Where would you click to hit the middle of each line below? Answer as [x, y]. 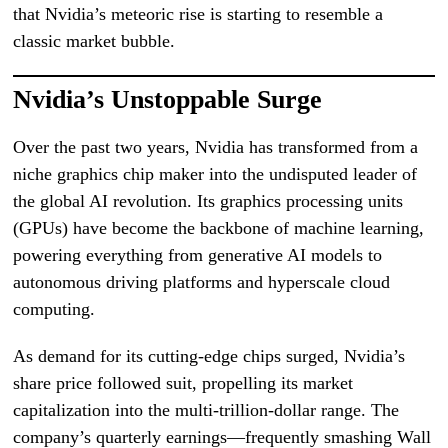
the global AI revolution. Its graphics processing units [208, 200]
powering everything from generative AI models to [198, 254]
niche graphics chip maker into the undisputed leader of [215, 173]
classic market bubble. [94, 40]
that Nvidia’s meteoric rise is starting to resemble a [198, 13]
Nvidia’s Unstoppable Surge [168, 99]
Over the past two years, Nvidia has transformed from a [216, 146]
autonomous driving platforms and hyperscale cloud [202, 281]
